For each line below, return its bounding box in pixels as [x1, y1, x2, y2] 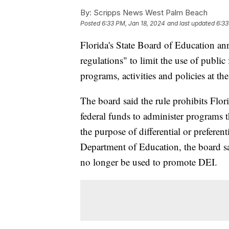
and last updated [167, 19, 215, 27]
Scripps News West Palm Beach [91, 7, 208, 17]
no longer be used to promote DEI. [80, 155, 217, 168]
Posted [80, 19, 102, 27]
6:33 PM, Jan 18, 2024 [102, 19, 165, 27]
